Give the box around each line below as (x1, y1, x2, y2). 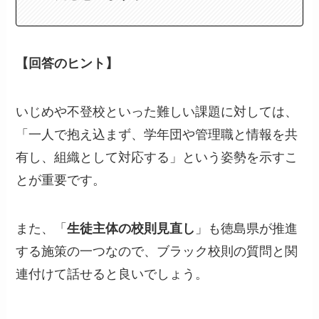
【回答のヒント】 (16, 56, 119, 71)
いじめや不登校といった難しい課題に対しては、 (16, 105, 298, 120)
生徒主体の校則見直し (67, 221, 196, 236)
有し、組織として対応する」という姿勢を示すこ (16, 150, 298, 165)
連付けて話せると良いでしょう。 (16, 266, 209, 281)
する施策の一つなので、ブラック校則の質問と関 (16, 244, 298, 258)
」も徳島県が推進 (195, 221, 298, 236)
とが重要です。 (16, 173, 106, 188)
